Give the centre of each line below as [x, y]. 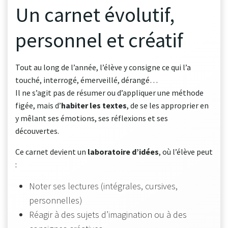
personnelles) [56, 200]
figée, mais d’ [38, 105]
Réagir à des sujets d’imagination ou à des [108, 214]
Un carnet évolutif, [95, 14]
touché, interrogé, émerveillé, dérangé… [87, 80]
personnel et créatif [99, 40]
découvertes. [37, 131]
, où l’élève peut [186, 151]
